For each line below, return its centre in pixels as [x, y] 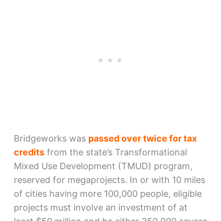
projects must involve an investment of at [100, 208]
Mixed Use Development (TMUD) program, [103, 166]
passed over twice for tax [142, 139]
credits [29, 152]
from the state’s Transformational [115, 152]
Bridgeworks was [51, 139]
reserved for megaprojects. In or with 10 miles [109, 180]
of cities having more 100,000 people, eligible [108, 194]
